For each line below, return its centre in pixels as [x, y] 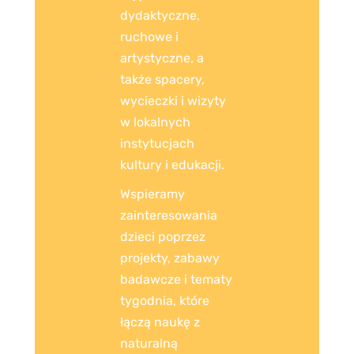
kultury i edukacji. [172, 164]
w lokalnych [155, 122]
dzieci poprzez [163, 237]
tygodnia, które [165, 301]
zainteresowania [169, 216]
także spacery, [162, 79]
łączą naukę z [160, 322]
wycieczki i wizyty [173, 100]
